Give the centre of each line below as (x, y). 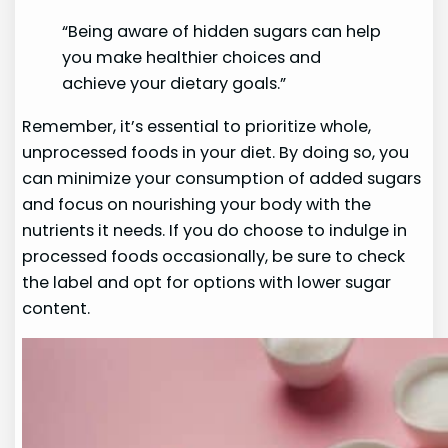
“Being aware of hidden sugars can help (222, 32)
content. (56, 308)
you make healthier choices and (192, 58)
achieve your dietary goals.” (174, 84)
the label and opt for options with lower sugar (207, 282)
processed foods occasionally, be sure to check (214, 256)
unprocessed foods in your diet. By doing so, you (216, 152)
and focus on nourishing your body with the (197, 204)
